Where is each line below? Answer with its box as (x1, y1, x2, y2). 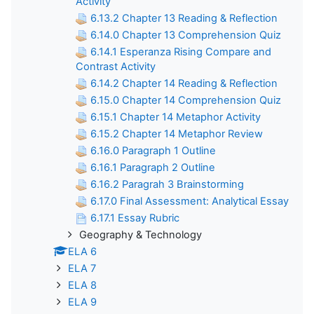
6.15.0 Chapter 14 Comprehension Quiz (90, 93, 281, 107)
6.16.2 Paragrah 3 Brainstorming (90, 177, 244, 191)
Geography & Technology (79, 228, 202, 241)
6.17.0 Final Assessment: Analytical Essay (90, 194, 289, 207)
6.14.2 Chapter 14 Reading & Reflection (90, 76, 278, 90)
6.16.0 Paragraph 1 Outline (90, 144, 216, 157)
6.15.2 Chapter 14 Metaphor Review (90, 127, 263, 140)
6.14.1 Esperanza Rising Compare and (90, 45, 271, 58)
